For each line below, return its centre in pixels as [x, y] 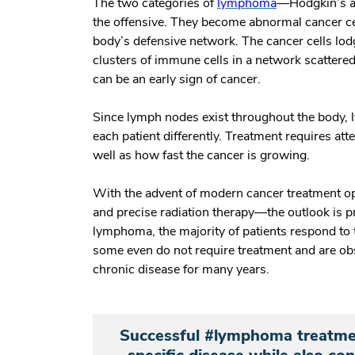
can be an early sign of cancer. [177, 79]
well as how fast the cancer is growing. [203, 155]
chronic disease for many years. [181, 269]
